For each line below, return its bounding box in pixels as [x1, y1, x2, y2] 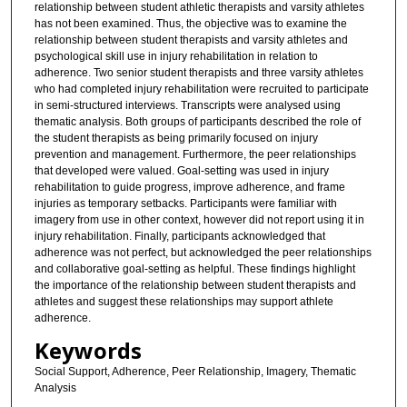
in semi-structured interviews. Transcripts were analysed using [34, 99, 341, 113]
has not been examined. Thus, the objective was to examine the [34, 17, 347, 31]
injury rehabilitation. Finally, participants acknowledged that [34, 230, 325, 243]
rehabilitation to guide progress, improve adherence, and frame [34, 181, 345, 194]
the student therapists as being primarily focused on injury [34, 132, 318, 145]
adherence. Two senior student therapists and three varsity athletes [34, 66, 363, 80]
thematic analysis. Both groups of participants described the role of [34, 115, 361, 129]
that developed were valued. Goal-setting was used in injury [34, 164, 329, 178]
